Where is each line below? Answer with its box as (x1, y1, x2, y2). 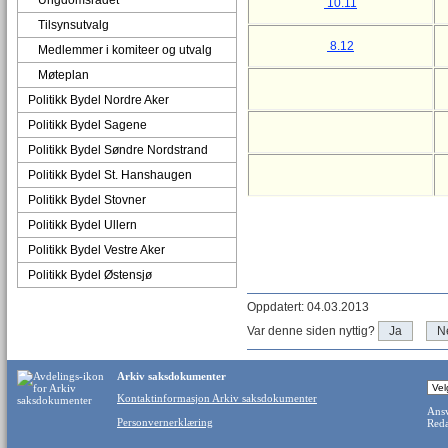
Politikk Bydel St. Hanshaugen (28, 168, 192, 182)
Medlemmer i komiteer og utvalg (38, 43, 212, 57)
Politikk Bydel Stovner (28, 193, 146, 207)
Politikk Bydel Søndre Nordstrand (28, 143, 208, 157)
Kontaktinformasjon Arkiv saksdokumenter (117, 392, 317, 404)
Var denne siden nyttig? (247, 324, 375, 338)
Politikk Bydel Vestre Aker (28, 243, 165, 257)
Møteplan (38, 68, 89, 82)
